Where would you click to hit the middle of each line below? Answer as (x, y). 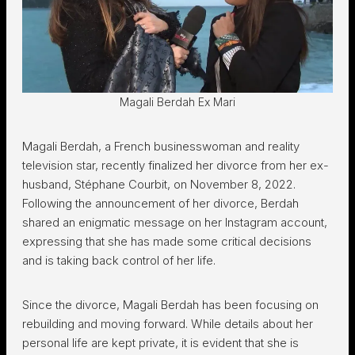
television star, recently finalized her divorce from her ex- (176, 165)
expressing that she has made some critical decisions (167, 241)
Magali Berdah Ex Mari (177, 102)
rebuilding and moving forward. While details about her (168, 324)
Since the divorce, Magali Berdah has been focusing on (170, 305)
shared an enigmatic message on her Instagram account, (175, 222)
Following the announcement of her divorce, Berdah (160, 203)
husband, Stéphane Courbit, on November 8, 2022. (159, 184)
